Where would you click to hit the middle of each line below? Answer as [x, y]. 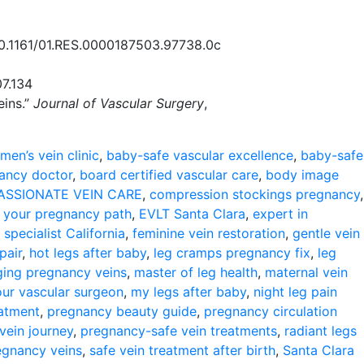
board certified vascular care [169, 175]
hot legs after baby [88, 253]
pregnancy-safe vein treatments [179, 331]
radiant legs [321, 331]
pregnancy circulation [271, 311]
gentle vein [326, 233]
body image [302, 175]
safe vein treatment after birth [182, 350]
